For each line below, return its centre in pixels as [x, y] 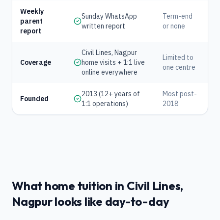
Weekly [32, 11]
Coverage [36, 62]
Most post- [180, 94]
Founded [34, 99]
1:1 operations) [105, 104]
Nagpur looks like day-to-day [91, 201]
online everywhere [110, 72]
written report [103, 26]
